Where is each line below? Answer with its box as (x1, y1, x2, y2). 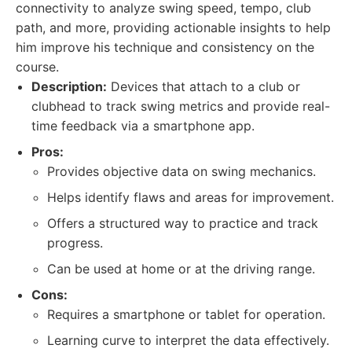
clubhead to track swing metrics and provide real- (31, 98, 330, 114)
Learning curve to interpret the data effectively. (47, 332, 329, 348)
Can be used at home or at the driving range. (47, 261, 315, 277)
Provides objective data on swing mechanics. (47, 163, 316, 179)
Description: (31, 79, 107, 94)
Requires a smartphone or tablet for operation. (47, 306, 325, 322)
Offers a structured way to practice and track (47, 215, 318, 231)
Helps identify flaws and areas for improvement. (47, 189, 334, 205)
